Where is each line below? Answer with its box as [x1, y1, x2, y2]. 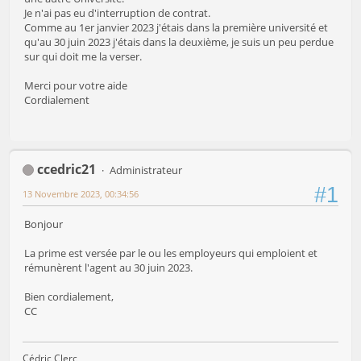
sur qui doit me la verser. [24, 49, 142, 64]
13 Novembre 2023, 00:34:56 [23, 187, 139, 200]
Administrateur [109, 162, 182, 177]
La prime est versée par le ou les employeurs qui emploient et [24, 245, 317, 260]
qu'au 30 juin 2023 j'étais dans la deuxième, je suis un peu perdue [24, 35, 334, 50]
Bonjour [24, 216, 63, 231]
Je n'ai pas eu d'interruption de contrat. [24, 6, 210, 21]
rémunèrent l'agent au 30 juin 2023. [24, 259, 193, 275]
